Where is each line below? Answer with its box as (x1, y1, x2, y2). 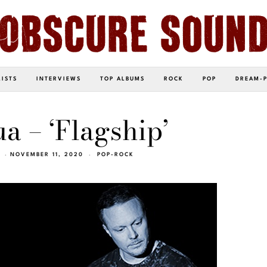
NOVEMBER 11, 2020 (10, 151, 83, 157)
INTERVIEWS (36, 76, 81, 82)
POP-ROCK (97, 151, 134, 157)
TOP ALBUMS (100, 76, 145, 82)
